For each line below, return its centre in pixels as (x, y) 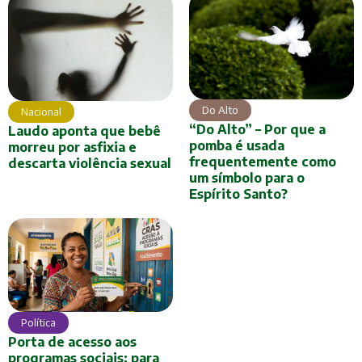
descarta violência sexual (90, 163)
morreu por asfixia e (72, 147)
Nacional (41, 111)
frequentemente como (263, 162)
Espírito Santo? (238, 194)
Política (38, 323)
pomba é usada (237, 145)
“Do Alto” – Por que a (257, 129)
